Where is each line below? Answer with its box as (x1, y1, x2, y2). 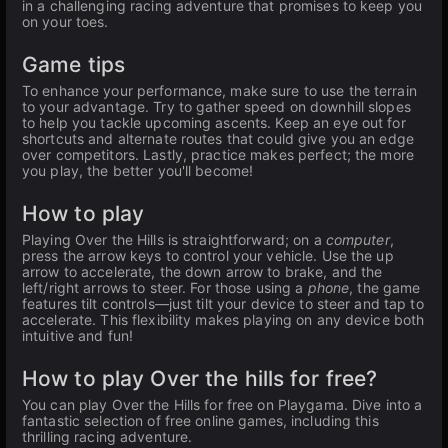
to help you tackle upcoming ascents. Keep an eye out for (22, 114, 406, 131)
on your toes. (22, 13, 109, 30)
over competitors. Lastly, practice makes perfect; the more (22, 146, 414, 163)
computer (325, 231, 390, 248)
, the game (349, 279, 421, 296)
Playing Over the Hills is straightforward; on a (22, 231, 326, 248)
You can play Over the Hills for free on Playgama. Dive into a (22, 396, 423, 413)
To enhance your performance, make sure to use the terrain (22, 82, 417, 99)
